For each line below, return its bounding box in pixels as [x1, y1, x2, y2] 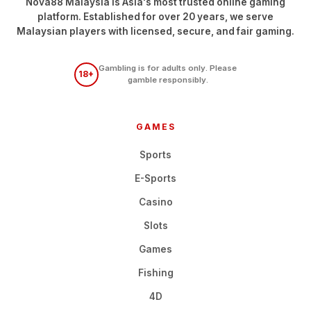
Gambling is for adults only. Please [99, 62, 237, 73]
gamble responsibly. [127, 74, 208, 85]
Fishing [137, 267, 174, 279]
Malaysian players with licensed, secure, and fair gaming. [17, 25, 294, 37]
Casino [138, 196, 173, 208]
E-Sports [135, 173, 176, 185]
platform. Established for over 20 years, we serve [37, 10, 274, 22]
